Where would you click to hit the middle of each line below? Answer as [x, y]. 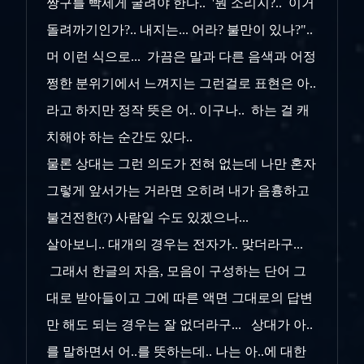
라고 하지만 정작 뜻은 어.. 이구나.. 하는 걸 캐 [178, 110]
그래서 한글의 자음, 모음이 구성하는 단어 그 [176, 271]
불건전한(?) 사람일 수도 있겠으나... [151, 217]
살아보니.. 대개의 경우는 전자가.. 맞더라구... [176, 244]
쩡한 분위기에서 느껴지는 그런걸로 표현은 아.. [181, 83]
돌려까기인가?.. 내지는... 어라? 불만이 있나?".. [180, 29]
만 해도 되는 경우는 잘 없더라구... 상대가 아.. [180, 324]
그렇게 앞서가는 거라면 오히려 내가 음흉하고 [178, 190]
